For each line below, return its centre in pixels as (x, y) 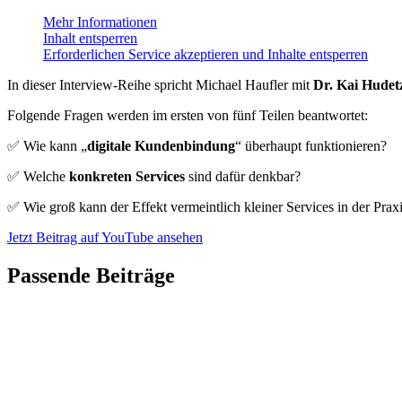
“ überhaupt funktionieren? (311, 145)
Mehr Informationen (100, 22)
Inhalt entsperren (90, 38)
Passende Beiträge (91, 275)
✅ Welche (38, 176)
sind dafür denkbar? (243, 176)
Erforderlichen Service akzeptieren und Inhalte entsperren (205, 54)
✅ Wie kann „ (47, 145)
